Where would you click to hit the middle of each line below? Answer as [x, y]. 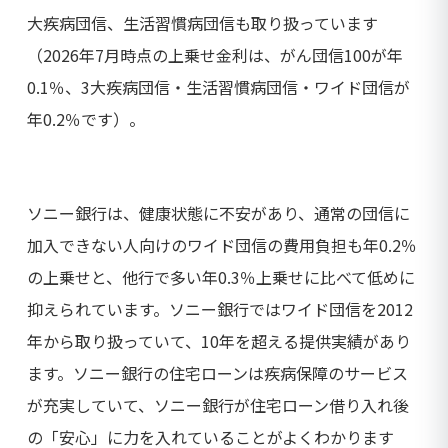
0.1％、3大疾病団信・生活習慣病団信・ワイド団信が [218, 86]
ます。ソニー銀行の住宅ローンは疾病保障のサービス [217, 372]
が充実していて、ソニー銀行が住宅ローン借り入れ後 [218, 404]
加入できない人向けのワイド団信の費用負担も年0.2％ [222, 244]
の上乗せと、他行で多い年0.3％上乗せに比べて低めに [221, 276]
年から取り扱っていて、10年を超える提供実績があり [219, 340]
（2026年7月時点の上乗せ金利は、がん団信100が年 [215, 54]
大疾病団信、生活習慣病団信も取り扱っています [202, 22]
